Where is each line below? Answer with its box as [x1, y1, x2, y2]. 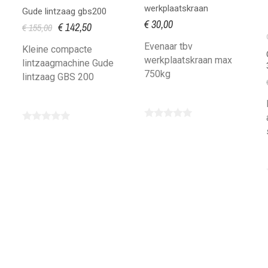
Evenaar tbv [144, 40, 193, 52]
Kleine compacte [22, 43, 93, 55]
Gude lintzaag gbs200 [22, 5, 107, 17]
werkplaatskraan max [144, 54, 233, 66]
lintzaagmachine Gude [22, 57, 114, 69]
